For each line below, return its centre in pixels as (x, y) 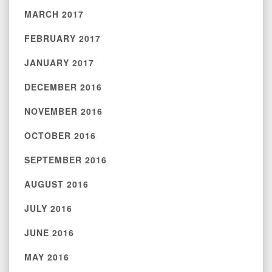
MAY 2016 (47, 257)
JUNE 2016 (49, 233)
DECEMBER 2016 (63, 87)
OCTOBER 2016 (60, 135)
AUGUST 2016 (56, 184)
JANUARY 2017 (59, 63)
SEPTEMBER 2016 (66, 160)
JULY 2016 (48, 208)
